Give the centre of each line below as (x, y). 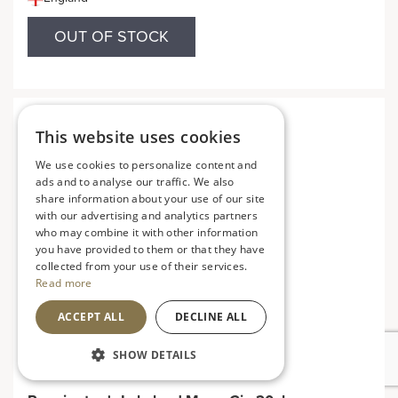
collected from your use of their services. (142, 266)
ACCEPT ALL (91, 317)
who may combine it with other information (147, 232)
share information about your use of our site (151, 199)
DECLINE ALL (211, 317)
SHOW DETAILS (155, 355)
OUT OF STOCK (111, 36)
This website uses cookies (138, 137)
